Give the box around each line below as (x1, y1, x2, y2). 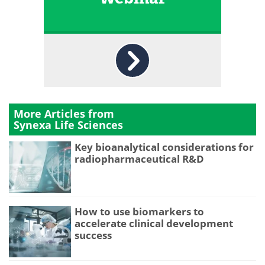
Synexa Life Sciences (14, 118, 123, 132)
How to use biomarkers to (75, 204, 204, 218)
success (75, 228, 112, 242)
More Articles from (14, 106, 114, 121)
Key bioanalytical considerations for (75, 140, 254, 154)
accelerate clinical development (75, 216, 233, 230)
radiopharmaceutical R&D (75, 152, 204, 166)
